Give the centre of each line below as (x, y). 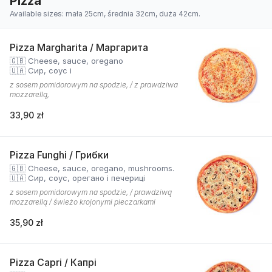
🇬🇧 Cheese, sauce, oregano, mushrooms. (92, 168)
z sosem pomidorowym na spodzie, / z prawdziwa (94, 85)
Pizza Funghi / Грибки (59, 155)
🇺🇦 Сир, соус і (41, 70)
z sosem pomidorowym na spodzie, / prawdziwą (91, 192)
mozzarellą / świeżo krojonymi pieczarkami (83, 202)
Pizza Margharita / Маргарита (79, 47)
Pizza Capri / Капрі (53, 262)
